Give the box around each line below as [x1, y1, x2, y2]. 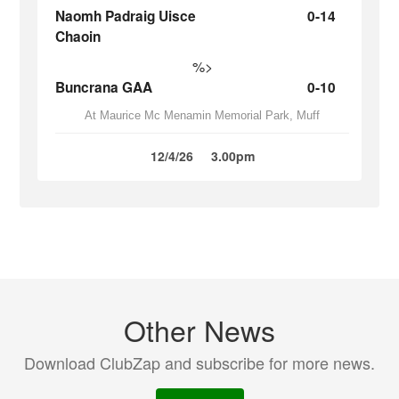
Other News [124, 309, 275, 350]
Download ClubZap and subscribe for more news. [24, 351, 375, 374]
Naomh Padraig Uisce [55, 6, 197, 26]
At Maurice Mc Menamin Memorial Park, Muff [85, 109, 320, 122]
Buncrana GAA [55, 77, 153, 97]
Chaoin [55, 27, 102, 46]
